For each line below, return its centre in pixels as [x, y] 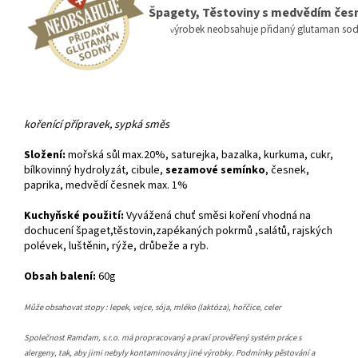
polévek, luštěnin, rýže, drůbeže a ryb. [116, 247]
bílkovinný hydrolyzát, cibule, [95, 171]
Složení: [45, 155]
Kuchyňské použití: [75, 216]
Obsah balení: [60, 277]
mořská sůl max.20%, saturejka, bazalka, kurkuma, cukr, [201, 155]
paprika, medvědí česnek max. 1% [106, 186]
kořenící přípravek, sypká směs [97, 125]
